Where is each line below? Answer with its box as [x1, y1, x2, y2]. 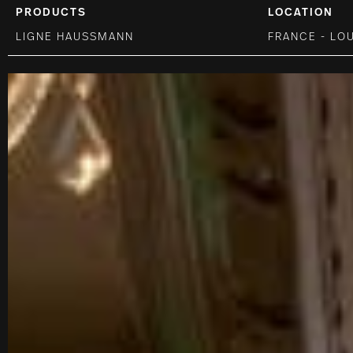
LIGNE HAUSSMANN [16, 32, 134, 44]
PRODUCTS [16, 7, 87, 20]
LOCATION [268, 7, 333, 20]
